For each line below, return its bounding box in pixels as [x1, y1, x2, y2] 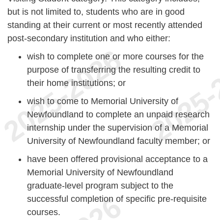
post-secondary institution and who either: [7, 33, 170, 43]
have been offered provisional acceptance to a [27, 154, 208, 164]
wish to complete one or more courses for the [27, 51, 204, 61]
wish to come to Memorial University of [27, 96, 178, 106]
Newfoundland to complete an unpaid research [27, 109, 210, 119]
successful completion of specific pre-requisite [27, 193, 207, 204]
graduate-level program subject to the [27, 180, 173, 191]
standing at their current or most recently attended [7, 20, 202, 30]
